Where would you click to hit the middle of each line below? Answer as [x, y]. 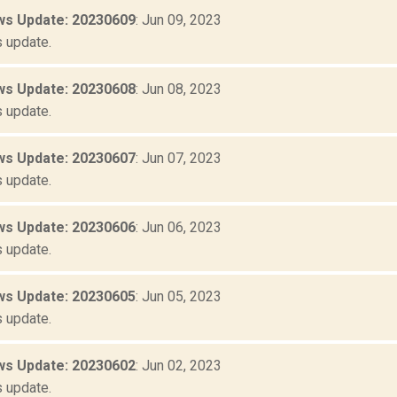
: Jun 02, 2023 [179, 366]
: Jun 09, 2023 [179, 20]
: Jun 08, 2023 [179, 90]
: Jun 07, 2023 [179, 159]
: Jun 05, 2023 [179, 297]
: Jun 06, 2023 [179, 228]
